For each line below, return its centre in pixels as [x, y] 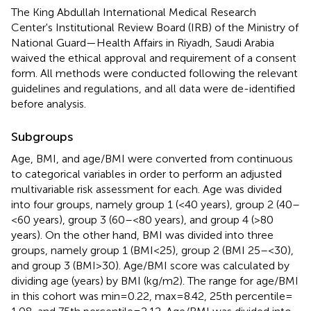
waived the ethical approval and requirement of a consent [154, 58]
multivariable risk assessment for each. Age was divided [146, 189]
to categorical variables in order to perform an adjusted [146, 174]
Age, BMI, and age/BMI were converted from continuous [152, 158]
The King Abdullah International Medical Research [134, 12]
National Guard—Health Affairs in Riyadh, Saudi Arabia [143, 42]
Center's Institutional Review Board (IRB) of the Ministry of [155, 27]
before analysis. [49, 103]
